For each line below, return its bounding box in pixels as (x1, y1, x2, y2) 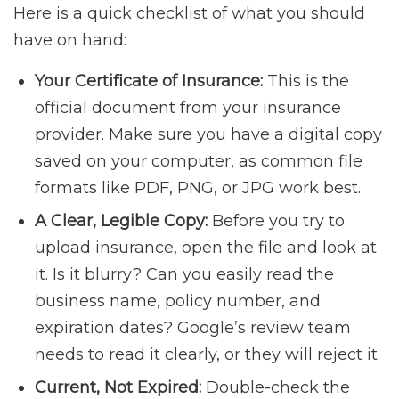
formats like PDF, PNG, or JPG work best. (35, 178, 361, 199)
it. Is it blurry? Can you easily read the (35, 265, 334, 285)
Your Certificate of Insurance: (35, 71, 263, 92)
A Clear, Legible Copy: (35, 211, 208, 232)
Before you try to (208, 211, 345, 232)
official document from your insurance (35, 98, 341, 118)
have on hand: (13, 30, 126, 51)
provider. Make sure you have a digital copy (35, 125, 382, 145)
